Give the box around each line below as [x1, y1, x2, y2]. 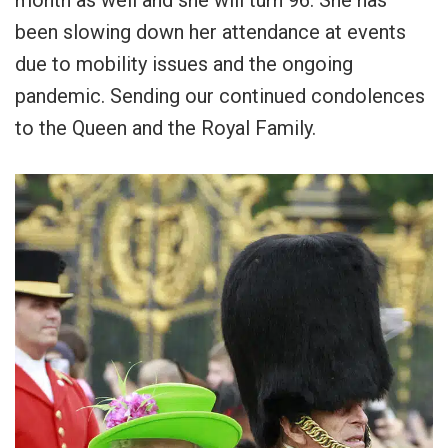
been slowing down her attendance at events [15, 20, 406, 45]
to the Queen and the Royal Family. [15, 116, 316, 141]
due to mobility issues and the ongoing [15, 52, 353, 77]
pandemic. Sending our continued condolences [15, 84, 425, 109]
